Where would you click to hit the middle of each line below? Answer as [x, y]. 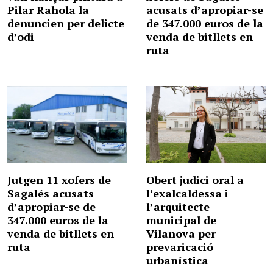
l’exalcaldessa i [187, 193]
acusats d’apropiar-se [205, 10]
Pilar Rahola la [48, 10]
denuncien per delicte [66, 23]
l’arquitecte [178, 207]
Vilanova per [181, 234]
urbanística [177, 261]
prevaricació [180, 247]
